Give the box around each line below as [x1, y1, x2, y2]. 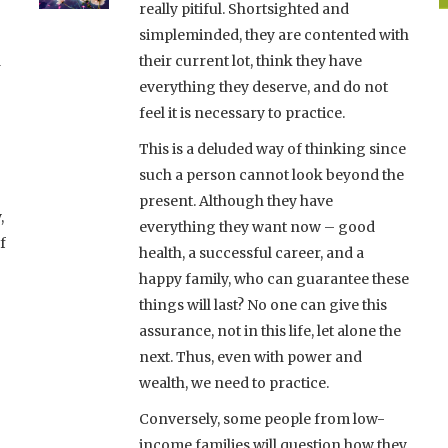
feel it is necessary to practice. [139, 103, 345, 122]
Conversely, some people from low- [139, 409, 385, 428]
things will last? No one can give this [139, 295, 387, 314]
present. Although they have [139, 191, 333, 210]
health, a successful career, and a [139, 243, 364, 262]
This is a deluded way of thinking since [139, 139, 406, 158]
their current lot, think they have [139, 51, 362, 70]
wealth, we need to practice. [139, 373, 329, 392]
